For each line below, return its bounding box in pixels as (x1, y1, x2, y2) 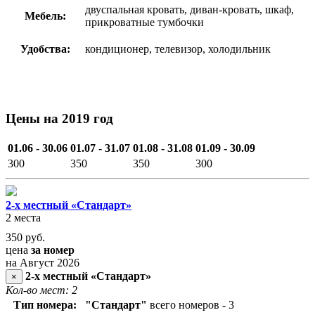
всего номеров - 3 (147, 298, 237, 311)
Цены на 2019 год (6, 111, 113, 127)
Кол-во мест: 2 (6, 283, 77, 296)
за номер (31, 243, 75, 256)
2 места (6, 211, 41, 224)
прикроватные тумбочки (85, 16, 204, 29)
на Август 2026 (6, 256, 79, 269)
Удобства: (20, 43, 70, 56)
